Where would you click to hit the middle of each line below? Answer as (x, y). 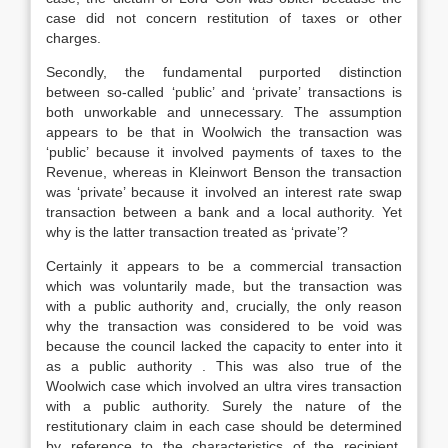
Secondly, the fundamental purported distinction (224, 72)
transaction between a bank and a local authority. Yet (224, 212)
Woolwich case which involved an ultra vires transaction (224, 386)
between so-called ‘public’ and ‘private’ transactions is (224, 92)
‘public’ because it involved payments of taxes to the (224, 152)
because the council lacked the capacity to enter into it (224, 346)
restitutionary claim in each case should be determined (224, 426)
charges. (73, 38)
